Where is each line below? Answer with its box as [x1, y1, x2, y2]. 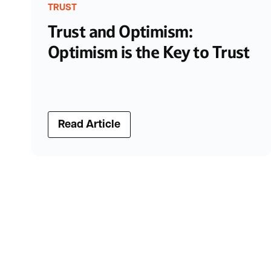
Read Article [58, 119, 120, 131]
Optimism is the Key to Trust [48, 42, 250, 64]
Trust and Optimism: [48, 21, 192, 43]
